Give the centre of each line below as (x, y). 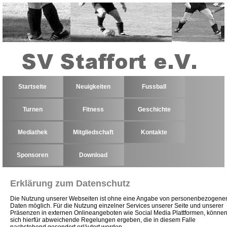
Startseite (32, 87)
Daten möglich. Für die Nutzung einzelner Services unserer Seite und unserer (117, 206)
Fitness (93, 109)
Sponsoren (32, 155)
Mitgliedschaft (93, 132)
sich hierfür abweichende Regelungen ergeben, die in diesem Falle (103, 220)
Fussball (154, 87)
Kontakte (154, 132)
